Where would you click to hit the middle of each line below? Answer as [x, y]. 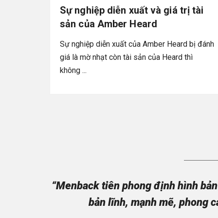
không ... [73, 70]
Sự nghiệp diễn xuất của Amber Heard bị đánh [137, 44]
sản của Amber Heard [109, 24]
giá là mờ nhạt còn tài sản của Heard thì [126, 57]
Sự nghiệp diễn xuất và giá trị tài [132, 10]
